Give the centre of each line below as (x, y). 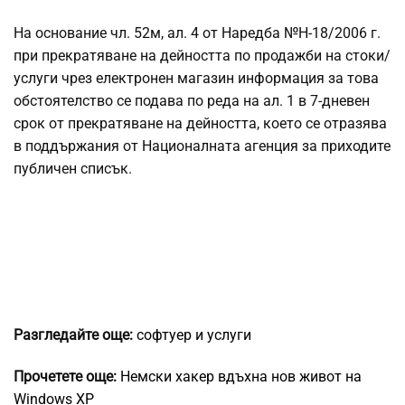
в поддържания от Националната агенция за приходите (202, 146)
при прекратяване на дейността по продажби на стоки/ (202, 56)
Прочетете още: (65, 377)
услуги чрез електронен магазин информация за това (196, 79)
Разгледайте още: (73, 335)
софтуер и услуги (194, 335)
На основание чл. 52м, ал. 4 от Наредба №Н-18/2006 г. (197, 33)
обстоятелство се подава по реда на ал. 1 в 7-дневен (192, 101)
